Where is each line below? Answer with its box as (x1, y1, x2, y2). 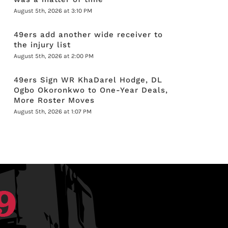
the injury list (14, 40, 71, 49)
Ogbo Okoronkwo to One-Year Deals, (14, 85, 168, 95)
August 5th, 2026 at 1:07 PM (14, 108, 92, 115)
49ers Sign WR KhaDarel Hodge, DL (14, 75, 163, 84)
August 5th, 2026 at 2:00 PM (14, 52, 94, 60)
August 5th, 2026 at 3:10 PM (14, 7, 93, 14)
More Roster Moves (14, 96, 95, 105)
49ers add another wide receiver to (14, 30, 163, 39)
